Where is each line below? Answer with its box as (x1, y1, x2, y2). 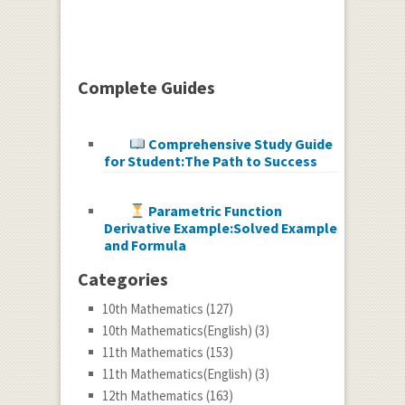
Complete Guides (77, 76, 215, 99)
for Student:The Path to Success (103, 152, 331, 171)
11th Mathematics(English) (101, 365, 252, 383)
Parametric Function (146, 202, 283, 221)
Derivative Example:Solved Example (103, 219, 337, 238)
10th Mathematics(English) (101, 322, 252, 340)
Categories (77, 268, 168, 291)
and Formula (103, 236, 200, 255)
